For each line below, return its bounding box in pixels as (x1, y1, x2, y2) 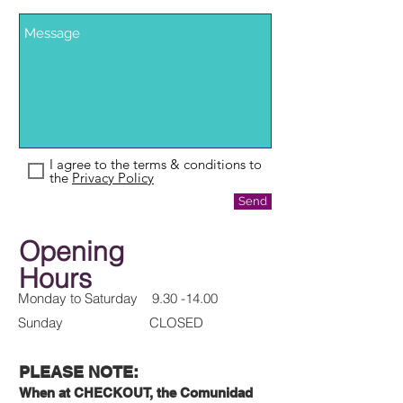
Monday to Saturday (18, 290, 152, 307)
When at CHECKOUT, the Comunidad (19, 385, 253, 400)
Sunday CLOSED (18, 314, 203, 331)
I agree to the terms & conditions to (49, 156, 262, 173)
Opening (19, 235, 124, 268)
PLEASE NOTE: (19, 363, 143, 381)
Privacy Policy (72, 169, 154, 186)
